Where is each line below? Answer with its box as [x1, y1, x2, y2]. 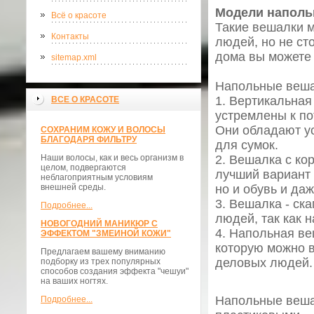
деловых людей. [215, 256, 313, 271]
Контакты [51, 32, 89, 41]
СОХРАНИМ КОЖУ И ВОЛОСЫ [41, 125, 165, 135]
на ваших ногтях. [41, 276, 108, 286]
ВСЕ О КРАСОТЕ [51, 95, 119, 104]
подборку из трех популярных [41, 257, 161, 266]
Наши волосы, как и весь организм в [41, 153, 184, 163]
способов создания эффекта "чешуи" [41, 266, 189, 276]
